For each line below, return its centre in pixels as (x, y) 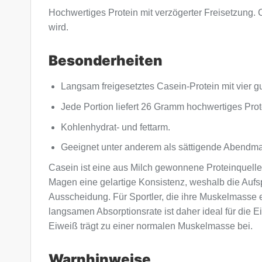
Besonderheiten (106, 61)
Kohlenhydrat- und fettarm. (115, 127)
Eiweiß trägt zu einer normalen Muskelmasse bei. (151, 226)
